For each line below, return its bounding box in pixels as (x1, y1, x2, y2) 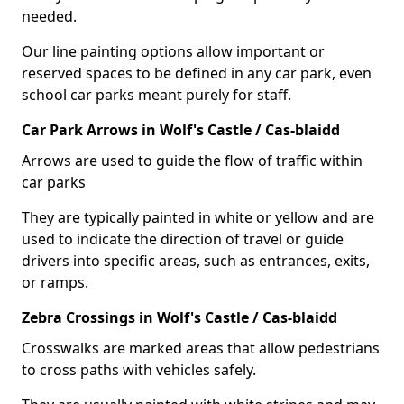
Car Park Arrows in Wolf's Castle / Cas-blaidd (22, 119, 340, 140)
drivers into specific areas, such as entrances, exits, (22, 250, 370, 271)
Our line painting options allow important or (22, 41, 325, 61)
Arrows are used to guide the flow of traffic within (22, 150, 363, 170)
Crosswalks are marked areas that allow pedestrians (22, 337, 380, 358)
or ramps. (22, 271, 88, 292)
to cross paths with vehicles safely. (22, 359, 256, 380)
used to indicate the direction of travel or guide (22, 228, 344, 249)
